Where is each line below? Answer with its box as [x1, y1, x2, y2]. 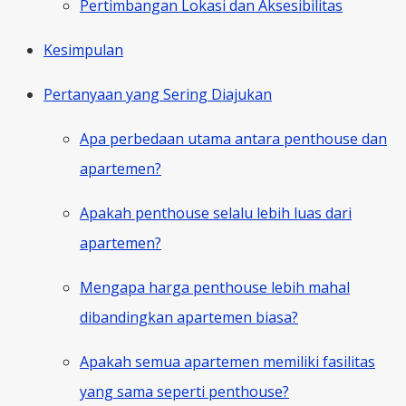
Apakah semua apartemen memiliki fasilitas [80, 351, 375, 372]
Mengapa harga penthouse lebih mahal [80, 276, 350, 297]
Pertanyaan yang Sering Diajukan [43, 83, 272, 104]
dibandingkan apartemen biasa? [80, 306, 298, 327]
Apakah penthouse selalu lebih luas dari [80, 202, 352, 223]
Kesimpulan [43, 39, 123, 60]
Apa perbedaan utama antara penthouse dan [80, 128, 387, 149]
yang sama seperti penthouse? [80, 381, 289, 401]
